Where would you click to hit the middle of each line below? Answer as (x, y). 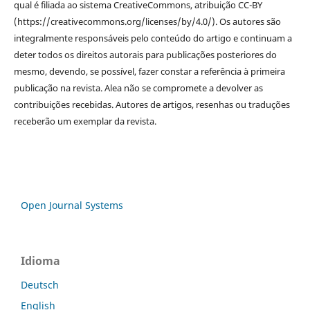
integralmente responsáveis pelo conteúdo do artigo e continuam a (153, 38)
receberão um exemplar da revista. (85, 121)
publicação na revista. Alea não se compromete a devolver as (138, 88)
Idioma (40, 261)
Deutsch (40, 285)
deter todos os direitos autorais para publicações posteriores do (145, 55)
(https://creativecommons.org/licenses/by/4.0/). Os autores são (147, 22)
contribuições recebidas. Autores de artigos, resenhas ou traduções (152, 105)
